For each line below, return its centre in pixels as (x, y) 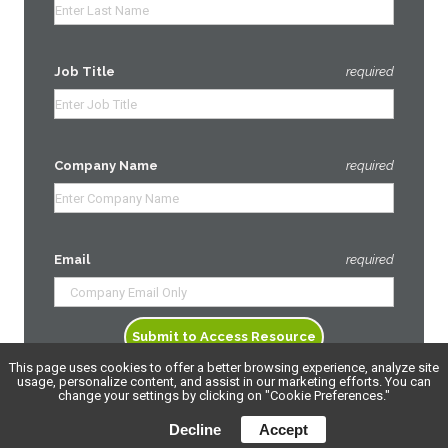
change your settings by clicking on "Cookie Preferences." (224, 395)
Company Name (106, 166)
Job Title (84, 72)
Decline (194, 429)
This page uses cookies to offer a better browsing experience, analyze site (224, 367)
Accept (283, 429)
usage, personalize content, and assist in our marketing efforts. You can (224, 381)
